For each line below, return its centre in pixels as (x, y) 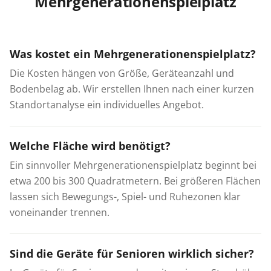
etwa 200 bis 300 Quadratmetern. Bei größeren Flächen (135, 181)
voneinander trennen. (60, 212)
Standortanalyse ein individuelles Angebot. (107, 104)
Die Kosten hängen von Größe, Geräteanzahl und (122, 73)
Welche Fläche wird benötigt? (90, 145)
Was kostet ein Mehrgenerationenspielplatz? (133, 54)
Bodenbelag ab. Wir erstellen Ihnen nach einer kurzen (132, 89)
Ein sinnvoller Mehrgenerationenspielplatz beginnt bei (133, 165)
